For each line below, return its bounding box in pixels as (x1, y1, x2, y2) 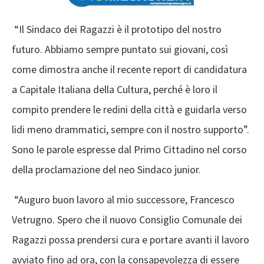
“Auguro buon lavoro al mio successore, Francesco (12, 193, 235, 207)
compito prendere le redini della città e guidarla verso (12, 103, 247, 117)
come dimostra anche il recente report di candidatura (12, 62, 247, 77)
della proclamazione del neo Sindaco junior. (12, 163, 203, 177)
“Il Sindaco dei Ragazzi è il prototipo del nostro (12, 22, 222, 37)
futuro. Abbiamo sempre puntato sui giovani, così (12, 42, 228, 57)
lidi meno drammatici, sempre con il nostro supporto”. (12, 123, 249, 137)
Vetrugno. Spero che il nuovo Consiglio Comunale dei (12, 213, 242, 227)
